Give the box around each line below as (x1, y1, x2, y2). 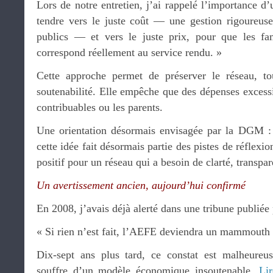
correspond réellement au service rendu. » (37, 46, 222, 58)
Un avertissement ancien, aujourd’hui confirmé (37, 179, 246, 191)
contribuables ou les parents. (37, 101, 163, 113)
